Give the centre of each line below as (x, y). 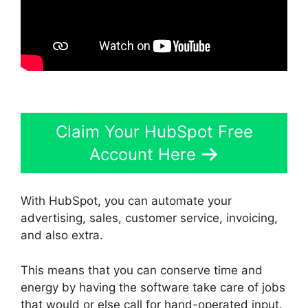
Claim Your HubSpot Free (154, 131)
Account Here (142, 154)
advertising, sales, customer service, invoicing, (149, 218)
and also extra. (62, 235)
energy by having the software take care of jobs (153, 287)
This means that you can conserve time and (142, 270)
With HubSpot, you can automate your (126, 201)
